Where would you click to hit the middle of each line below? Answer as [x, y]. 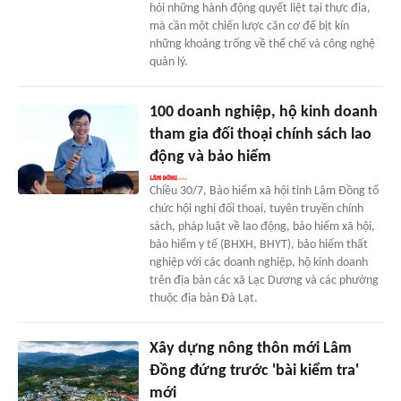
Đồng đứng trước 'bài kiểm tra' [254, 371]
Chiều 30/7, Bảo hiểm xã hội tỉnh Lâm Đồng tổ [264, 191]
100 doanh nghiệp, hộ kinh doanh [263, 112]
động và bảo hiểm [210, 157]
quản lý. [168, 62]
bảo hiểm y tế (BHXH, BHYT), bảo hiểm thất [258, 244]
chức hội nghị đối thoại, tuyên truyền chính [256, 209]
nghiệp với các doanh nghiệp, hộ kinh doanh [258, 262]
